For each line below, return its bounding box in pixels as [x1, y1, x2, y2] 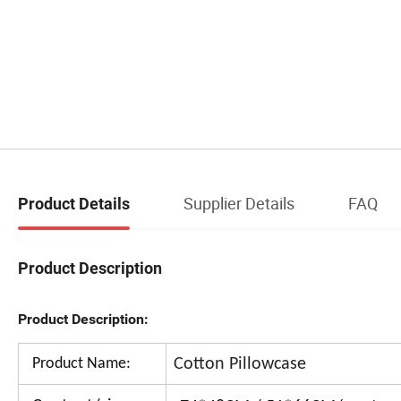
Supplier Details [183, 192, 294, 214]
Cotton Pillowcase [174, 354, 306, 373]
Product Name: [32, 354, 131, 372]
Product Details [18, 193, 130, 213]
